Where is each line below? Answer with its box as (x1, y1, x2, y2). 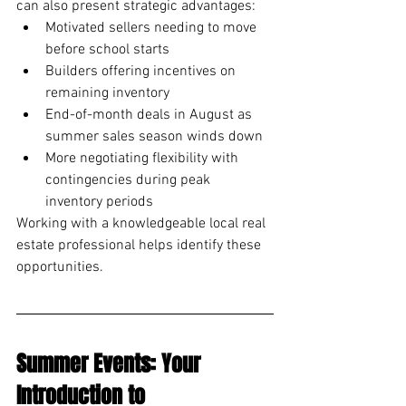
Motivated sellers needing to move (45, 18, 260, 37)
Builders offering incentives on (45, 62, 239, 81)
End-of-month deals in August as (45, 105, 256, 124)
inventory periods (45, 192, 153, 211)
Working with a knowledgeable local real (16, 214, 269, 233)
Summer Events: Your (16, 347, 206, 380)
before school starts (45, 40, 169, 59)
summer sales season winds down (45, 127, 263, 146)
